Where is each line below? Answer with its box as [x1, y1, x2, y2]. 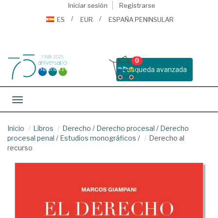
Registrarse [119, 1, 155, 9]
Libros [33, 124, 54, 132]
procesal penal [7, 134, 54, 142]
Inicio [7, 124, 24, 132]
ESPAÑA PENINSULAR [109, 16, 174, 23]
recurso [7, 144, 33, 152]
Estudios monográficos [60, 134, 136, 142]
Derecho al [149, 134, 184, 142]
